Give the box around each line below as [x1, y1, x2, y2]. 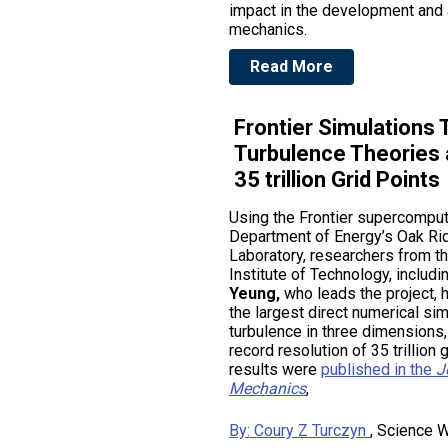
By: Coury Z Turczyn [229, 421, 370, 440]
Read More [246, 57, 337, 76]
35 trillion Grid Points [234, 167, 440, 192]
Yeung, [229, 284, 280, 303]
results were [229, 360, 321, 379]
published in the [321, 360, 436, 379]
